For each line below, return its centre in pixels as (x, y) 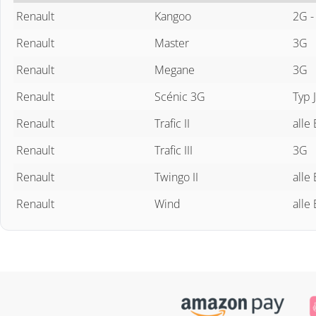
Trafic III (174, 150)
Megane (175, 69)
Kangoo (173, 16)
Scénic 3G (180, 96)
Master (172, 43)
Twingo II (176, 177)
